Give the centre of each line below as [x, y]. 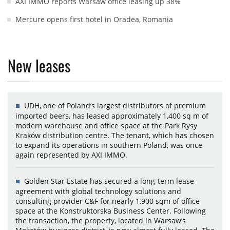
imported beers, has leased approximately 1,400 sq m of [112, 116]
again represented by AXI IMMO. [71, 155]
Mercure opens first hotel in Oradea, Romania [94, 19]
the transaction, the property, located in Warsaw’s [101, 220]
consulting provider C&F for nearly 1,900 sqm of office [108, 201]
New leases [39, 65]
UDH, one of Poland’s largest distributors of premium [115, 105]
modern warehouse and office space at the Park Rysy [106, 125]
